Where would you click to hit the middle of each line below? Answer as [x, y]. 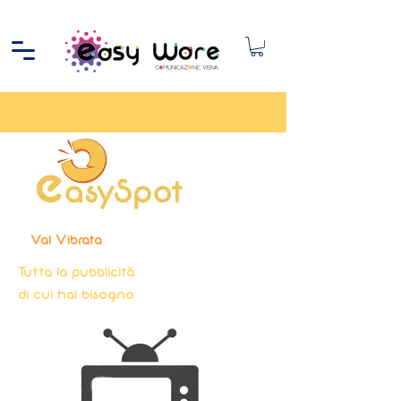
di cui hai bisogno [76, 294]
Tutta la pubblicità [76, 272]
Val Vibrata [66, 240]
